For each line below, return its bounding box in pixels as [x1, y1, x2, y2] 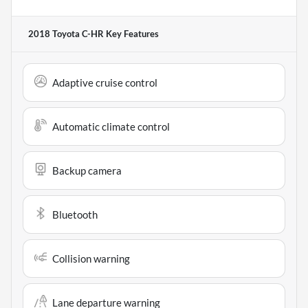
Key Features [104, 28, 159, 40]
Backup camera [52, 164, 122, 177]
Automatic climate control [52, 120, 170, 133]
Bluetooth [52, 208, 98, 221]
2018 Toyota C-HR [28, 28, 104, 40]
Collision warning [52, 252, 130, 265]
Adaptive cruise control [52, 76, 157, 89]
